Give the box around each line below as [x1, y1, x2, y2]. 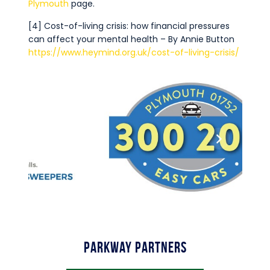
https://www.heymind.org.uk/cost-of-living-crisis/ [28, 46, 239, 59]
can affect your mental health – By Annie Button [28, 33, 234, 46]
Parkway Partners [83, 239, 187, 256]
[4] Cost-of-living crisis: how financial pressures [28, 20, 230, 33]
